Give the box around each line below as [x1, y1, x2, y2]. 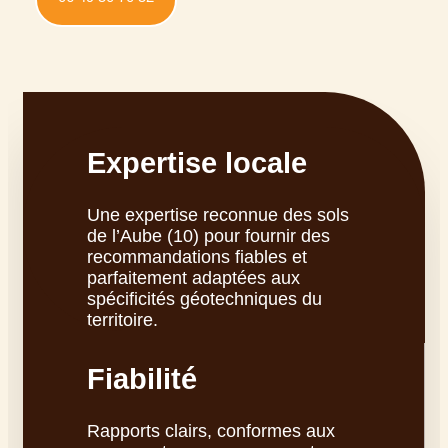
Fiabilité [87, 363, 197, 395]
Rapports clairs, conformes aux [87, 421, 335, 441]
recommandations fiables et [87, 247, 307, 267]
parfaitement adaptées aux [87, 268, 300, 288]
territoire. [87, 310, 158, 330]
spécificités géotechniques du [87, 289, 322, 309]
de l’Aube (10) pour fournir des [87, 226, 330, 246]
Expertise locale [87, 147, 307, 179]
